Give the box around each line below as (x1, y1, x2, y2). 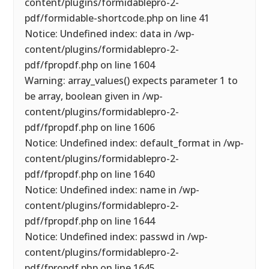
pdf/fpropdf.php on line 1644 (25, 214, 156, 228)
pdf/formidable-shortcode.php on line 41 (25, 11, 210, 25)
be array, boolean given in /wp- (25, 89, 163, 103)
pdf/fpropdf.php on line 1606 (25, 121, 156, 134)
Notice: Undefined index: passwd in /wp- (25, 230, 208, 243)
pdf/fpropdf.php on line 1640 (25, 168, 156, 181)
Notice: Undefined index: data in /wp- (25, 27, 195, 40)
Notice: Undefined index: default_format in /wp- (25, 136, 244, 150)
